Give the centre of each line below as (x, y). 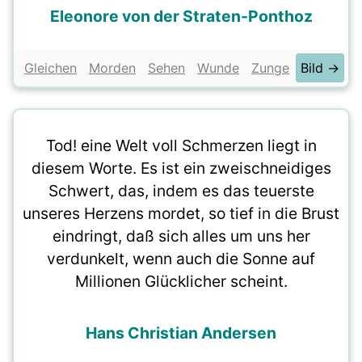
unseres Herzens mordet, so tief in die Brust (181, 213)
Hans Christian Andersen (181, 333)
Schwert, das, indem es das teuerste (181, 191)
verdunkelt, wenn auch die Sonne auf (181, 259)
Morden (112, 68)
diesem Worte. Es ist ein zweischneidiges (181, 168)
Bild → (320, 68)
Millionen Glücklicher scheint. (181, 281)
